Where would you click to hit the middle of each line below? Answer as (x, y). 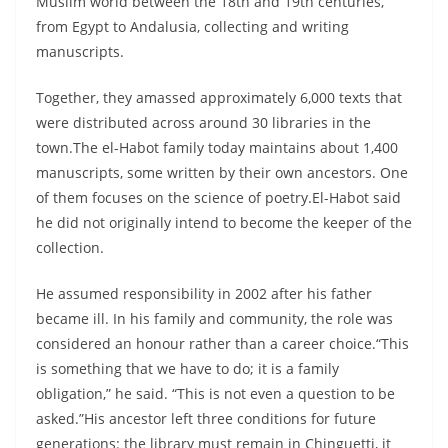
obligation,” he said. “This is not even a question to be (215, 394)
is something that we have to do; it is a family (187, 369)
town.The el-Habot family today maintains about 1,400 (217, 148)
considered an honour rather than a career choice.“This (222, 344)
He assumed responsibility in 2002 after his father (204, 294)
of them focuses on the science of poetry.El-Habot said (218, 198)
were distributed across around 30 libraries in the (203, 123)
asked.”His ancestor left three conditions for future (206, 419)
